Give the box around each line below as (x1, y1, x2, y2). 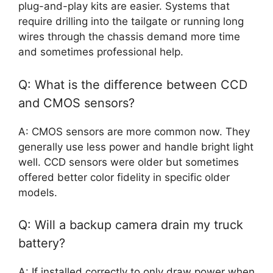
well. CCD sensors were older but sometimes (18, 155, 239, 168)
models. (18, 186, 57, 199)
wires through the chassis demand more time (18, 30, 240, 43)
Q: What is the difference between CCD (18, 77, 247, 92)
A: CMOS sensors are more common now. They (18, 125, 250, 138)
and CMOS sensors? (18, 95, 135, 110)
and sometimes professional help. (18, 46, 183, 58)
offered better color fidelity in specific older (18, 171, 230, 183)
